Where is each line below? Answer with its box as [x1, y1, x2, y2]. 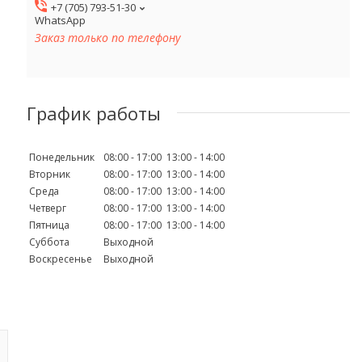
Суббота [29, 234, 69, 249]
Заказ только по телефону [35, 30, 180, 46]
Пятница [29, 217, 69, 232]
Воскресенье [29, 251, 92, 266]
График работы [27, 100, 161, 125]
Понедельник [29, 149, 95, 164]
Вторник [29, 166, 70, 181]
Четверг [29, 200, 66, 215]
